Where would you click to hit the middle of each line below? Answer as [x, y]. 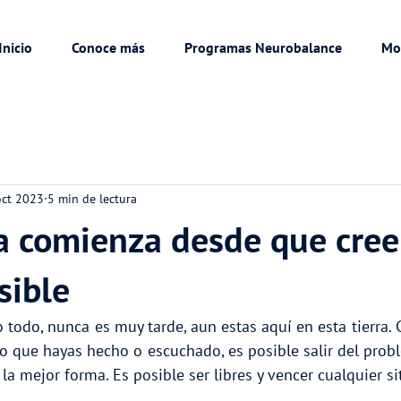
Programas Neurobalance [263, 47]
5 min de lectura [92, 199]
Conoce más [108, 47]
